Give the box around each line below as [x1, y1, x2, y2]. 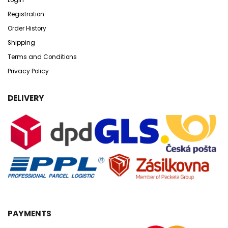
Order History [8, 24, 46, 33]
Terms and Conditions [8, 52, 77, 61]
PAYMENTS [8, 208, 51, 219]
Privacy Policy [8, 67, 49, 75]
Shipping [8, 38, 35, 47]
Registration [8, 10, 44, 18]
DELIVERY [8, 92, 44, 103]
